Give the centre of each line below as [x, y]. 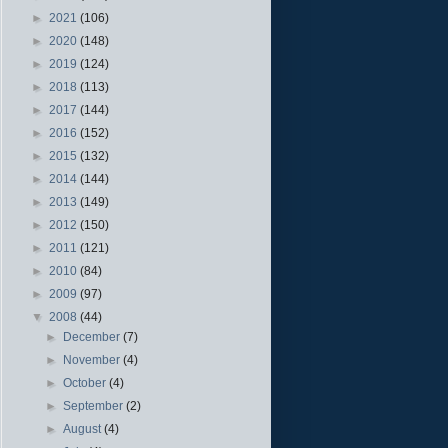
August [84, 428]
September [95, 405]
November [93, 359]
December [93, 336]
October [86, 382]
